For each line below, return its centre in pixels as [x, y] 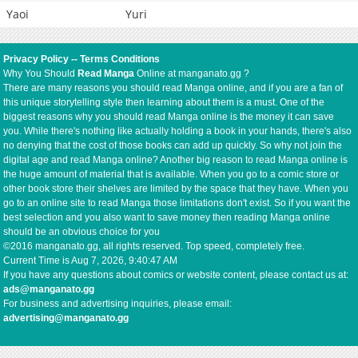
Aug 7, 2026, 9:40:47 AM [125, 261]
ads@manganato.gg [49, 290]
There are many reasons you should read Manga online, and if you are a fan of [173, 88]
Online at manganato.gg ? [192, 74]
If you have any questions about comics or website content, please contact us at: [176, 275]
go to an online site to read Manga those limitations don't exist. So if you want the [177, 203]
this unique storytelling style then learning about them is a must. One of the [164, 103]
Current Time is [38, 261]
